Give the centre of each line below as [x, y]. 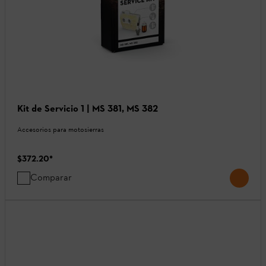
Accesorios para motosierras [61, 129]
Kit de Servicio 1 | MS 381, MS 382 [88, 108]
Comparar [51, 177]
